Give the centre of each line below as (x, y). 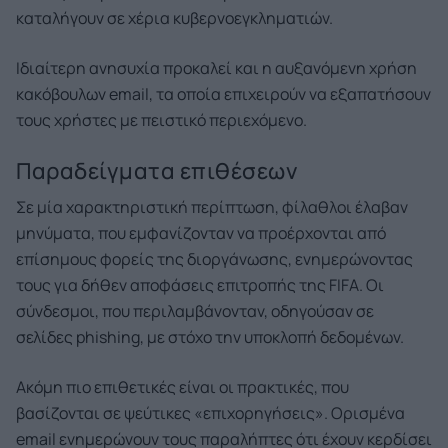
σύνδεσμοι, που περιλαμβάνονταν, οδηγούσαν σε (195, 311)
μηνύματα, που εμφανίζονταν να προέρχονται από (201, 233)
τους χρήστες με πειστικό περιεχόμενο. (161, 120)
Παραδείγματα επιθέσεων (157, 171)
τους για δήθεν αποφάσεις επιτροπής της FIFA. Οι (200, 285)
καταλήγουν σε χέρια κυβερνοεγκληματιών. (174, 18)
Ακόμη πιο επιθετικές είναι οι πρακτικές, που (182, 387)
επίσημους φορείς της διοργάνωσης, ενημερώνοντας (214, 259)
